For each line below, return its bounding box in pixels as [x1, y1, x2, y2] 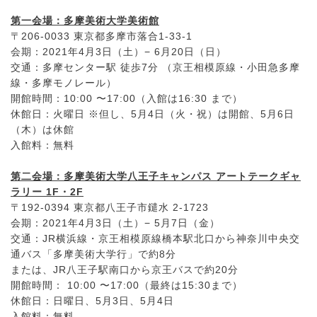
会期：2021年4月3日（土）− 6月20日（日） [11, 45, 226, 57]
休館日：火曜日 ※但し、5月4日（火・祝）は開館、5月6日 [11, 108, 294, 120]
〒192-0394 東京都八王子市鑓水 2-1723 [11, 201, 209, 213]
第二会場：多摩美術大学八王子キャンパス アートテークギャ [11, 170, 301, 182]
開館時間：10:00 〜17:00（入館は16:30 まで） [11, 92, 243, 104]
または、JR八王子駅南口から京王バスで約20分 [11, 263, 238, 275]
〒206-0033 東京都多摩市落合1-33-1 [11, 30, 192, 42]
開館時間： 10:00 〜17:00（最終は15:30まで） [11, 279, 243, 291]
